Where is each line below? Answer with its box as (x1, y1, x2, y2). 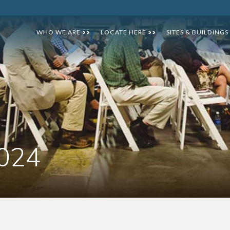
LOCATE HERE (101, 28, 148, 36)
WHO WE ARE (36, 28, 82, 36)
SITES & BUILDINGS (166, 28, 228, 36)
